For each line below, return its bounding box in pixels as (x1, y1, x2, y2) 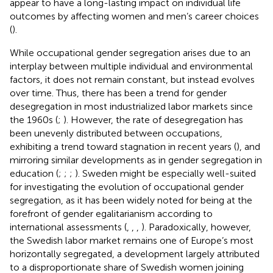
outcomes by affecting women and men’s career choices (10, 10, 259, 22)
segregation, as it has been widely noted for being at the (10, 194, 252, 206)
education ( (10, 167, 58, 179)
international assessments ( (10, 221, 127, 233)
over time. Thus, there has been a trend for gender (10, 87, 227, 99)
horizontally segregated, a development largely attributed (10, 247, 260, 260)
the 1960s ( (10, 113, 58, 126)
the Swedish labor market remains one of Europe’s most (10, 234, 253, 246)
